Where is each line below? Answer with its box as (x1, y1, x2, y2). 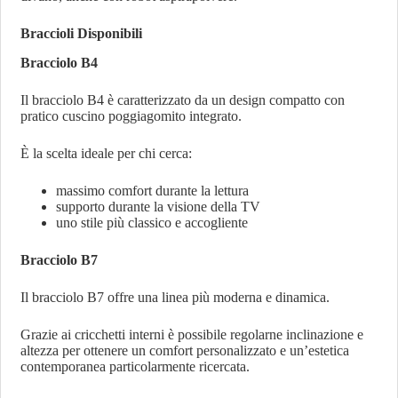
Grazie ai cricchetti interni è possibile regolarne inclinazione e (20, 326, 364, 342)
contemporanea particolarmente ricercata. (20, 358, 251, 374)
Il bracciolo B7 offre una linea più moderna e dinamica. (20, 289, 330, 305)
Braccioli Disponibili (20, 26, 143, 42)
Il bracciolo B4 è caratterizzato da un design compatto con (20, 92, 346, 107)
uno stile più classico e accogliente (56, 214, 249, 230)
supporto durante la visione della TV (56, 198, 261, 214)
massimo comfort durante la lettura (56, 182, 250, 198)
